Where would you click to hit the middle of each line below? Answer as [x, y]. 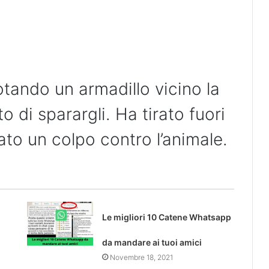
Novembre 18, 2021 [141, 257]
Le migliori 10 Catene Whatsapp [166, 217]
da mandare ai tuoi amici [152, 242]
